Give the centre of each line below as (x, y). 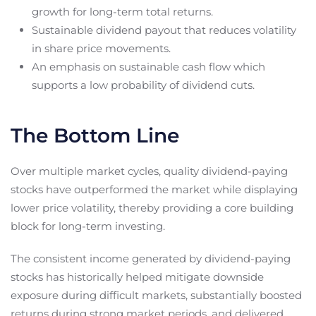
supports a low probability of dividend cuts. (143, 85)
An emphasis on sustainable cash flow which (148, 66)
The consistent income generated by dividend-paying (151, 258)
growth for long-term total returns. (122, 11)
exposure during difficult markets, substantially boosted (156, 295)
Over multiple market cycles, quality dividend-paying (149, 171)
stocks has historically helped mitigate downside (137, 276)
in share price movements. (101, 48)
